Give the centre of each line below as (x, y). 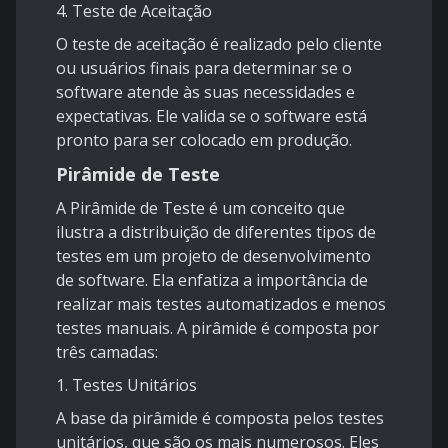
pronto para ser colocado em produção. (204, 140)
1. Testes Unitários (126, 385)
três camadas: (107, 352)
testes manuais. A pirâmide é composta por (217, 328)
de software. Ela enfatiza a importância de (212, 280)
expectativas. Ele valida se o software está (211, 116)
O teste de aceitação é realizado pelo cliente (219, 44)
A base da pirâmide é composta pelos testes (220, 418)
